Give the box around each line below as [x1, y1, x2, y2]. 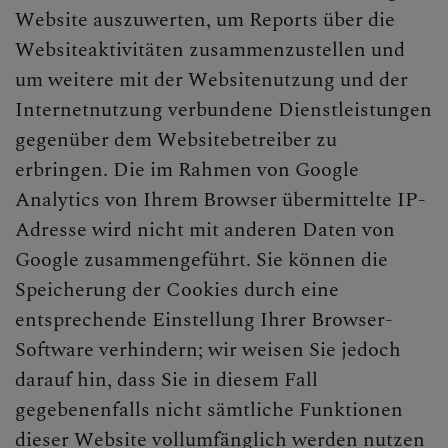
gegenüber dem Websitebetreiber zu [15, 124, 337, 155]
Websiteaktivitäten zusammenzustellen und [15, 34, 405, 65]
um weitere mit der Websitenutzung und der [15, 64, 408, 95]
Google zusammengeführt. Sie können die [15, 244, 388, 275]
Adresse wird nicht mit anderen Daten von [15, 214, 395, 245]
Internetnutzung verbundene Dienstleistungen [15, 94, 432, 125]
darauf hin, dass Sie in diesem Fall [15, 364, 318, 395]
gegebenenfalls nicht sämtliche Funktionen [15, 394, 403, 425]
